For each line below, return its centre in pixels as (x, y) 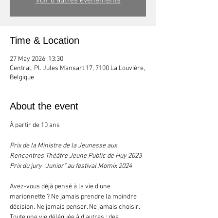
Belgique (22, 78)
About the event (44, 106)
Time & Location (45, 40)
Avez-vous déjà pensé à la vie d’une (61, 187)
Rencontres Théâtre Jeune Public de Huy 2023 (76, 156)
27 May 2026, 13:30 (36, 59)
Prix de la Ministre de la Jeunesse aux (64, 146)
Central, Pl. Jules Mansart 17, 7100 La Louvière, (77, 68)
